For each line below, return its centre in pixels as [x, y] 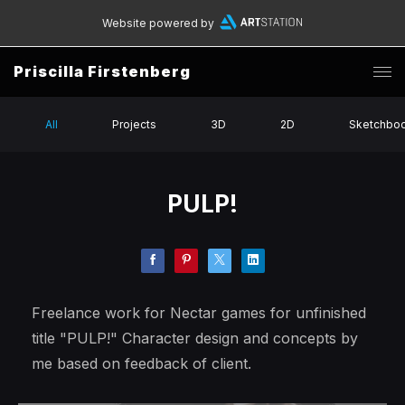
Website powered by [158, 23]
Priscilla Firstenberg [102, 71]
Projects [134, 124]
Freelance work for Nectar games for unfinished [199, 313]
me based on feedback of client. [141, 363]
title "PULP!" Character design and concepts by [195, 338]
